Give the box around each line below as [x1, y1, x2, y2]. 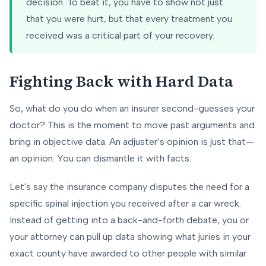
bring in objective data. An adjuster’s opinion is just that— [9, 136, 254, 148]
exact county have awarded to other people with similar [9, 248, 246, 259]
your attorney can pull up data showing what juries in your [9, 231, 251, 243]
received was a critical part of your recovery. [26, 30, 214, 42]
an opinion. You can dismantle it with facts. [9, 153, 191, 164]
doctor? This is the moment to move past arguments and [9, 119, 255, 131]
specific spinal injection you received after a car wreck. [9, 198, 241, 210]
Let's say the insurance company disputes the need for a [9, 181, 249, 193]
